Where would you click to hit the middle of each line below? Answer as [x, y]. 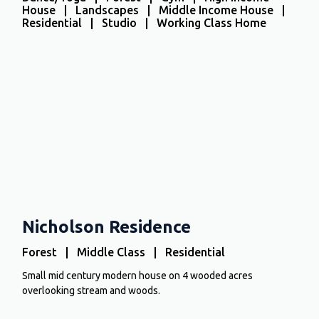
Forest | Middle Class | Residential [124, 252]
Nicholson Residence [107, 227]
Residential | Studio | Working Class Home [145, 22]
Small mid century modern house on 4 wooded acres [138, 276]
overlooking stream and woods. [91, 291]
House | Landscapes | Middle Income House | [157, 10]
